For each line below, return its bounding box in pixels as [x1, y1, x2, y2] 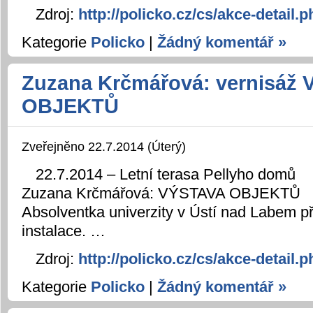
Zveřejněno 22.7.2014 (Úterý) [22, 138, 186, 154]
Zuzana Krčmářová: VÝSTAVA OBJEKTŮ [22, 184, 300, 202]
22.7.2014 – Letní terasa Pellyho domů [36, 165, 296, 183]
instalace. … [22, 221, 105, 240]
